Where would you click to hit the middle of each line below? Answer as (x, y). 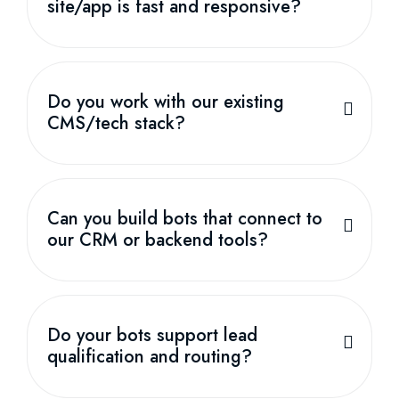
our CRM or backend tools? (158, 240)
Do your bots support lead (152, 335)
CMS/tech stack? (116, 123)
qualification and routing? (150, 356)
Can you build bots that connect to (185, 218)
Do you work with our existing (166, 102)
